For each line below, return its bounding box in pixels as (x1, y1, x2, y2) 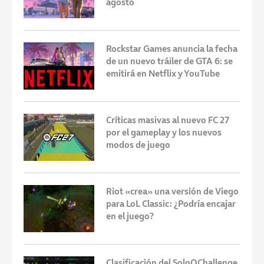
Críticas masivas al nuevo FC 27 (106, 113, 229, 126)
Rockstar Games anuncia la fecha (106, 42, 237, 55)
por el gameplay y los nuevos (106, 126, 222, 138)
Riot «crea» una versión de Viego (106, 184, 239, 197)
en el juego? (106, 209, 154, 222)
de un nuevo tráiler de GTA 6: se (106, 54, 233, 67)
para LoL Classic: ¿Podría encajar (106, 197, 236, 210)
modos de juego (106, 138, 170, 151)
